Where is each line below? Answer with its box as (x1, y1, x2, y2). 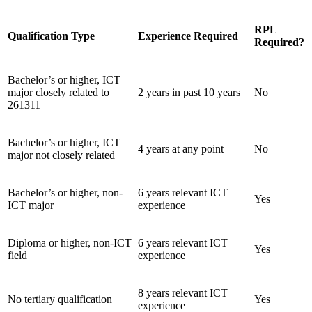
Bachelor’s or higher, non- (8, 187, 123, 199)
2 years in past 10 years (138, 86, 240, 99)
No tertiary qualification (8, 293, 112, 306)
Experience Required (138, 30, 238, 42)
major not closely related (8, 149, 115, 162)
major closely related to (8, 86, 109, 99)
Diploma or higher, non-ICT (8, 237, 132, 249)
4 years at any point (138, 143, 224, 155)
